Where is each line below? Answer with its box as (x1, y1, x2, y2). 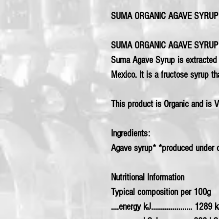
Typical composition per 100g (111, 187, 211, 198)
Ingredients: (111, 128, 150, 139)
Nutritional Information (111, 172, 184, 183)
